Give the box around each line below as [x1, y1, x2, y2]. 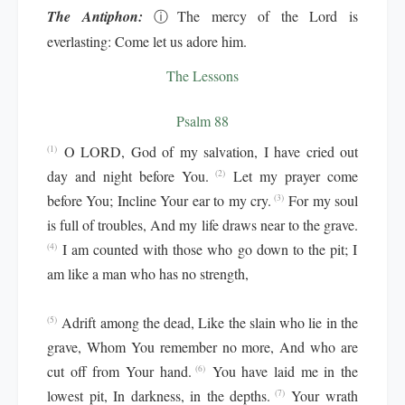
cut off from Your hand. [47, 362, 192, 381]
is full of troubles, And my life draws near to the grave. [47, 215, 358, 234]
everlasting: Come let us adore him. [47, 32, 247, 51]
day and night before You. [47, 166, 210, 185]
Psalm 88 [176, 111, 229, 130]
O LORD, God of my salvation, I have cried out [63, 142, 358, 161]
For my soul [288, 191, 359, 210]
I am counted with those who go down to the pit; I [62, 240, 357, 259]
